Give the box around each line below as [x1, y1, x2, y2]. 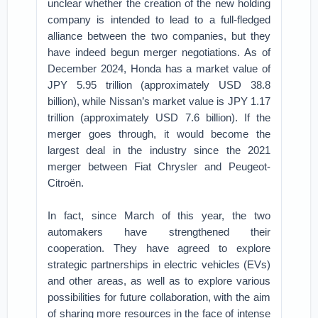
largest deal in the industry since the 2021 [48, 144, 270, 156]
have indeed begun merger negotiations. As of [48, 46, 270, 58]
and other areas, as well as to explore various [48, 275, 270, 287]
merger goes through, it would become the [48, 128, 270, 140]
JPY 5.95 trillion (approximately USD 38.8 [48, 79, 270, 91]
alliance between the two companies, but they [48, 30, 270, 42]
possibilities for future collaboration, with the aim [48, 291, 270, 303]
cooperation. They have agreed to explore [48, 242, 270, 254]
